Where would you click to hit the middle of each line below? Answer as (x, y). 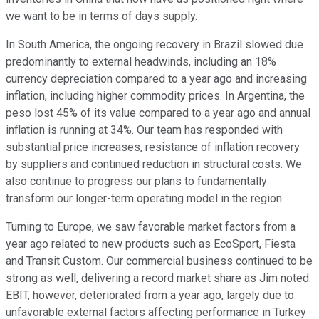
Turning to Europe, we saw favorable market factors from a (151, 227)
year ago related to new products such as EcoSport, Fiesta (151, 244)
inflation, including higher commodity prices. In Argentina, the (155, 96)
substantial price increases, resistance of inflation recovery (153, 147)
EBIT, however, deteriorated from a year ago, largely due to (150, 296)
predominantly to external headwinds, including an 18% (141, 62)
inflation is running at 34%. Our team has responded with (144, 130)
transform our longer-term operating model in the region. (145, 199)
